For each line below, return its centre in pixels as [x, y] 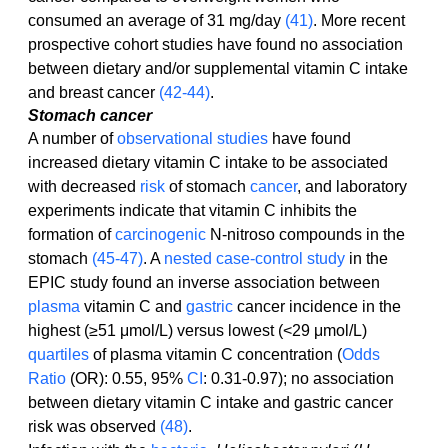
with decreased [84, 187]
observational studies [192, 139]
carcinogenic [160, 235]
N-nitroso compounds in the [307, 235]
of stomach [207, 187]
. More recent [361, 21]
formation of [71, 235]
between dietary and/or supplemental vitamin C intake [220, 69]
